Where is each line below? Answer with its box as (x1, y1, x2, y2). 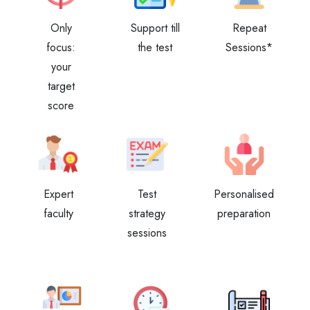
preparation (217, 206, 271, 221)
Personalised (214, 186, 274, 202)
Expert (43, 186, 73, 202)
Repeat (232, 20, 266, 36)
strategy (129, 206, 166, 221)
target (47, 78, 75, 94)
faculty (43, 206, 73, 221)
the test (138, 39, 172, 55)
